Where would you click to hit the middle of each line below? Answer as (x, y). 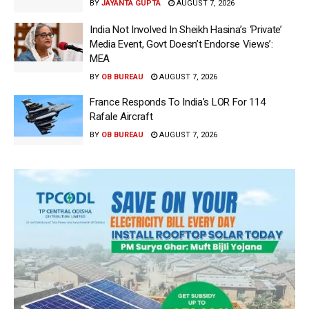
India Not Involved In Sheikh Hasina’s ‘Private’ (186, 30)
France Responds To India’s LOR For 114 (178, 102)
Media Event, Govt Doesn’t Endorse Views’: (181, 44)
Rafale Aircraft (121, 117)
